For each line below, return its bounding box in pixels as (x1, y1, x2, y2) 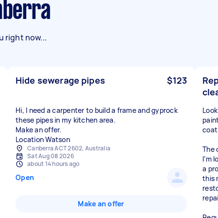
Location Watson (16, 135, 70, 144)
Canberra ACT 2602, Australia (27, 144, 110, 152)
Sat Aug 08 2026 (27, 152, 74, 160)
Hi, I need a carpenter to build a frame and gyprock (16, 106, 178, 115)
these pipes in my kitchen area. (16, 115, 116, 125)
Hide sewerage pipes (16, 74, 105, 86)
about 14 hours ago (27, 160, 80, 168)
